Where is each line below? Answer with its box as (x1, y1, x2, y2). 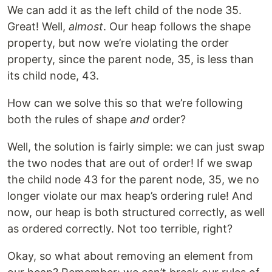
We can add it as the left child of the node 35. (7, 4, 242, 17)
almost (69, 20, 103, 33)
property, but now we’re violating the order (7, 36, 229, 50)
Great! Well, (7, 20, 69, 33)
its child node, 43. (7, 69, 99, 83)
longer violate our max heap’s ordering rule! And (7, 189, 253, 203)
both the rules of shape (7, 113, 130, 126)
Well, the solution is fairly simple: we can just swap (7, 140, 265, 154)
